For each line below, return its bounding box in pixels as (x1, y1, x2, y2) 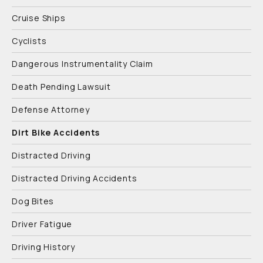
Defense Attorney (12, 103, 90, 115)
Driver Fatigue (12, 218, 73, 230)
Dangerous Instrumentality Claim (12, 58, 153, 69)
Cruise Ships (12, 12, 66, 23)
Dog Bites (12, 195, 55, 207)
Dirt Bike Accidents (12, 126, 100, 138)
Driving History (12, 241, 75, 252)
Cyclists (12, 35, 47, 46)
